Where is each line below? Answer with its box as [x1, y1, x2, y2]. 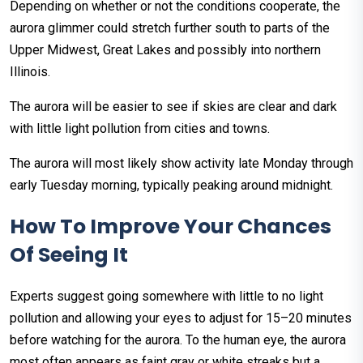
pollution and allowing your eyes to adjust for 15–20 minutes [10, 310, 352, 327]
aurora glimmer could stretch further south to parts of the [10, 20, 330, 36]
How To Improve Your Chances [10, 212, 331, 241]
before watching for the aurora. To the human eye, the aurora [10, 332, 346, 348]
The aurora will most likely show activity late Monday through [10, 156, 353, 172]
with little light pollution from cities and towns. [10, 121, 270, 137]
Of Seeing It [10, 241, 128, 270]
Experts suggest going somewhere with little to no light [10, 288, 323, 305]
